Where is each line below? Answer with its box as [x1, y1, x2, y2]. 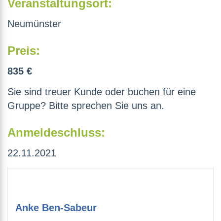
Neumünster [7, 18, 61, 30]
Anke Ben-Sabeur [15, 202, 97, 214]
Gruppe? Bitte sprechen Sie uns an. [7, 100, 164, 111]
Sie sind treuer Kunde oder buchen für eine [7, 86, 196, 98]
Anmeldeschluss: [7, 126, 105, 140]
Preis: [7, 44, 40, 58]
